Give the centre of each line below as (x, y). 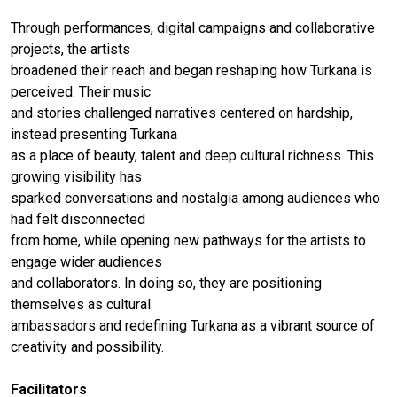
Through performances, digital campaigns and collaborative (193, 28)
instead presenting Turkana (94, 134)
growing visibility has (76, 177)
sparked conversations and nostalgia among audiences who (195, 198)
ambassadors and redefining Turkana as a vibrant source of (193, 326)
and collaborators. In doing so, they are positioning (166, 283)
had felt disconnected (78, 219)
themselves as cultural (81, 304)
